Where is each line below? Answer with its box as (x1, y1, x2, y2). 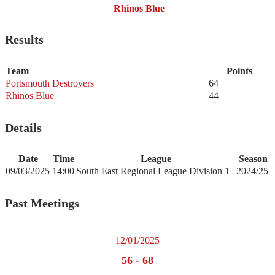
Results (5, 33, 44, 47)
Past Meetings (5, 196, 79, 210)
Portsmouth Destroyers (6, 77, 94, 88)
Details (5, 120, 42, 134)
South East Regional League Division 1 (76, 166, 230, 177)
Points (226, 65, 252, 76)
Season (238, 153, 268, 165)
